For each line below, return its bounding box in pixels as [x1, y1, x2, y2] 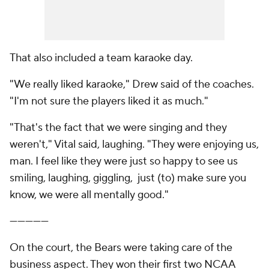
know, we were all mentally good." [10, 188, 169, 202]
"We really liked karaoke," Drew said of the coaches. [10, 77, 254, 91]
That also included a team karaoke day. [10, 51, 193, 65]
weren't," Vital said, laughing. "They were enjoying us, [10, 138, 259, 151]
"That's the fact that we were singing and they [10, 121, 227, 134]
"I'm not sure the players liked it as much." [10, 94, 208, 108]
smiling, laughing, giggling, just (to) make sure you [10, 171, 246, 185]
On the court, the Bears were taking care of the [10, 241, 232, 255]
